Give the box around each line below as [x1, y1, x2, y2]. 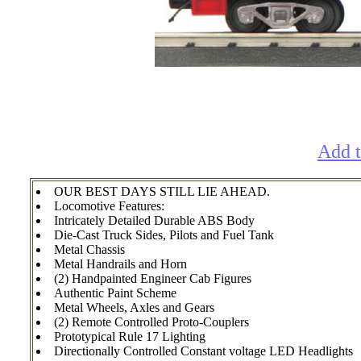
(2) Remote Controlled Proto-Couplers [54, 314, 249, 329]
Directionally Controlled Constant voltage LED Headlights [54, 343, 353, 358]
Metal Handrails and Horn [54, 256, 187, 271]
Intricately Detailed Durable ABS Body [54, 213, 255, 227]
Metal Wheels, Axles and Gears [54, 300, 214, 314]
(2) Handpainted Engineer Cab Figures [54, 271, 251, 285]
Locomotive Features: [54, 198, 164, 213]
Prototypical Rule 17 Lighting [54, 329, 205, 343]
